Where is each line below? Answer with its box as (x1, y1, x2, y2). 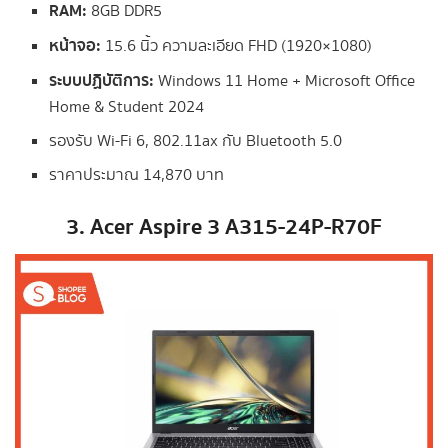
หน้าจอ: (49, 33, 102, 60)
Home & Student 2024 (49, 96, 205, 120)
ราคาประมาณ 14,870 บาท (49, 164, 225, 188)
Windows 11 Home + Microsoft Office (154, 70, 416, 94)
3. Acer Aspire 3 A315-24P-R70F (66, 210, 382, 246)
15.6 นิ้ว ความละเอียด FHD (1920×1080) (101, 35, 373, 59)
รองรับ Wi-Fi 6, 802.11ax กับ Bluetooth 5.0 (49, 130, 343, 154)
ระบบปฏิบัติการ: (49, 68, 155, 95)
